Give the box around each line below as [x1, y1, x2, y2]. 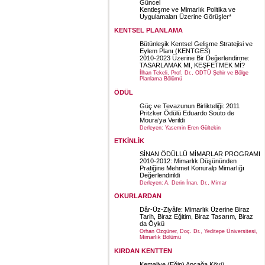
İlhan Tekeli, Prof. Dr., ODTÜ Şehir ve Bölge [140, 69, 248, 76]
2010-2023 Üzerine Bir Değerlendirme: [140, 54, 250, 62]
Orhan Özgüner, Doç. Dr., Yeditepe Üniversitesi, [140, 228, 257, 234]
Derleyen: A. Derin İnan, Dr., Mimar [140, 180, 227, 186]
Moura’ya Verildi [140, 116, 185, 124]
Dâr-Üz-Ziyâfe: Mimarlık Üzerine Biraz [140, 205, 250, 213]
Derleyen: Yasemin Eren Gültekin [140, 124, 221, 131]
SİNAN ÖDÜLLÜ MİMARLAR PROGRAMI [140, 150, 260, 158]
